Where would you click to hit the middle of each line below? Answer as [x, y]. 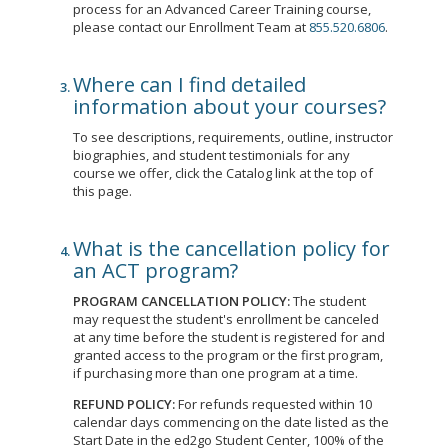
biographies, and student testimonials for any [211, 155]
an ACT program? [155, 270]
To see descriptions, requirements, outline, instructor [233, 137]
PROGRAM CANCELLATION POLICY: [181, 301]
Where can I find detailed [189, 84]
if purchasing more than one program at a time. [215, 373]
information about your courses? [229, 106]
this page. [102, 191]
